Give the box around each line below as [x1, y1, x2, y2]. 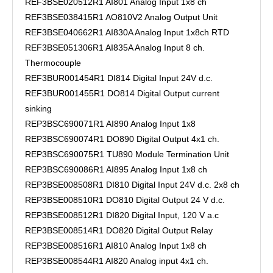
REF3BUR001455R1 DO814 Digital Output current [25, 88, 219, 98]
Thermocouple [25, 58, 81, 68]
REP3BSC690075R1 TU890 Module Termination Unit [25, 149, 229, 159]
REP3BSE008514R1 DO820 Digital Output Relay [25, 225, 213, 235]
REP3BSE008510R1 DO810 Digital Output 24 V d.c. [25, 195, 225, 205]
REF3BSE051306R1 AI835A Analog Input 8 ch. [25, 43, 205, 52]
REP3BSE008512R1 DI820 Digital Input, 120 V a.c [25, 210, 219, 220]
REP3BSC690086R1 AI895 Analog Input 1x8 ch [25, 165, 207, 174]
